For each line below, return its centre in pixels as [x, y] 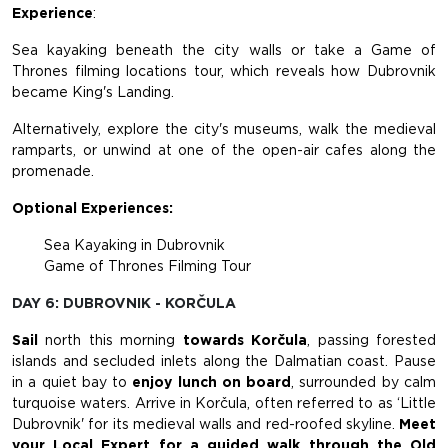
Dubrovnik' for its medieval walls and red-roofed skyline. [205, 424]
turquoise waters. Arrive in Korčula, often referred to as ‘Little [224, 403]
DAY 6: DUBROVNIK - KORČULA [124, 303]
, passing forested [372, 340]
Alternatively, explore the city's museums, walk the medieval [224, 129]
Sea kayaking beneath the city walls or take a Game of [224, 50]
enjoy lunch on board [212, 382]
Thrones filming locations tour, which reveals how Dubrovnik [224, 71]
